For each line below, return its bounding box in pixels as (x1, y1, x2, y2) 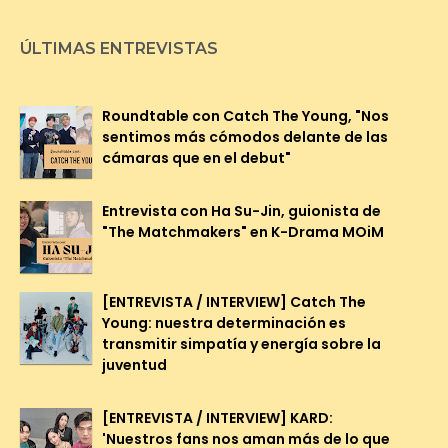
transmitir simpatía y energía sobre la (102, 333, 381, 354)
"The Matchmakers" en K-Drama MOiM (102, 221, 384, 242)
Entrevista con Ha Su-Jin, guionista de (102, 200, 381, 221)
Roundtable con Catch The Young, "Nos (102, 105, 389, 126)
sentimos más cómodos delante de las (102, 126, 388, 147)
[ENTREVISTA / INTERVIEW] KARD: (102, 407, 333, 428)
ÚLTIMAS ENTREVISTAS (20, 38, 218, 58)
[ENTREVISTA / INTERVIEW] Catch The (102, 291, 366, 312)
